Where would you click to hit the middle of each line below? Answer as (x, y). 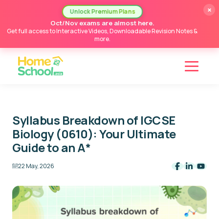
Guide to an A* (51, 147)
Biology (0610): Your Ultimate (94, 133)
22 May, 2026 (36, 166)
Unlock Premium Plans (102, 11)
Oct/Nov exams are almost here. (102, 23)
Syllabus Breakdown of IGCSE (94, 120)
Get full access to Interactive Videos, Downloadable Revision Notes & (102, 31)
